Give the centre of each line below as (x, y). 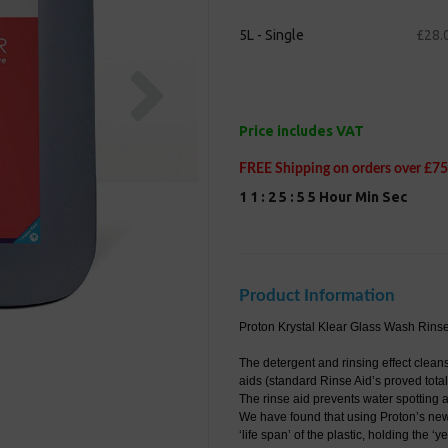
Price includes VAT (301, 131)
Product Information (317, 296)
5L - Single (271, 35)
